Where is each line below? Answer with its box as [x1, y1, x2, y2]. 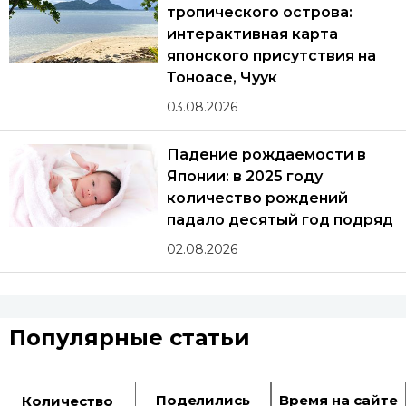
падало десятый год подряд [167, 210, 393, 228]
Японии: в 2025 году [167, 167, 323, 185]
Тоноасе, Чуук [167, 68, 278, 86]
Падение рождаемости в [167, 145, 366, 163]
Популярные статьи [9, 324, 250, 351]
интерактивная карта [167, 24, 338, 43]
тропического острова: [167, 3, 353, 21]
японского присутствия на [167, 46, 376, 64]
